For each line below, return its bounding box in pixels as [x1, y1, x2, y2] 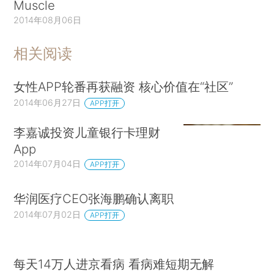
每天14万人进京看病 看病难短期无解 [13, 256, 215, 272]
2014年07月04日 [13, 158, 81, 169]
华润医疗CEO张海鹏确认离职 [13, 190, 174, 206]
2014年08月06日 [13, 14, 82, 25]
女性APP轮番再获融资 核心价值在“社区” [13, 79, 234, 95]
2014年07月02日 [13, 209, 81, 220]
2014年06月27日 [13, 97, 81, 108]
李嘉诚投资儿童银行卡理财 [13, 125, 161, 141]
